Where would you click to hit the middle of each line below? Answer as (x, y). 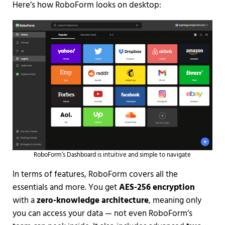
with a (24, 201)
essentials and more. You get (66, 188)
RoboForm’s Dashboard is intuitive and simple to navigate (113, 155)
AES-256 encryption (157, 188)
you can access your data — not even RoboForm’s (102, 214)
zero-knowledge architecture (92, 201)
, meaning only (175, 201)
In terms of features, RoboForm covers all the (95, 175)
